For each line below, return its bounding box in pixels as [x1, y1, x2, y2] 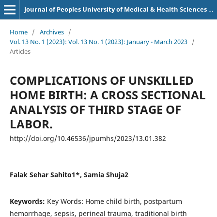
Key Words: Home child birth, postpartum [46, 196, 182, 206]
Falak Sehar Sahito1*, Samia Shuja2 [9, 170, 128, 179]
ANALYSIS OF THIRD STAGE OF [9, 101, 181, 117]
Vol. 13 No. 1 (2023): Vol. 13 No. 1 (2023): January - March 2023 [9, 37, 187, 46]
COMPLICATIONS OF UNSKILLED [9, 72, 194, 88]
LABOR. [9, 115, 53, 132]
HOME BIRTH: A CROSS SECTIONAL [9, 86, 206, 103]
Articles [9, 46, 31, 56]
